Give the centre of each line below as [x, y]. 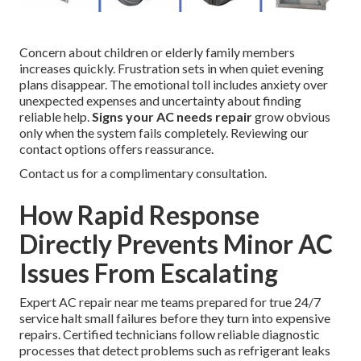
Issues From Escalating [149, 273]
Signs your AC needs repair [172, 117]
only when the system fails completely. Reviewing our [164, 133]
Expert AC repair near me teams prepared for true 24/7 [170, 302]
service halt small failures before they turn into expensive [175, 318]
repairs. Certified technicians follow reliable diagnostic [170, 334]
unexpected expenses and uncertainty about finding [160, 101]
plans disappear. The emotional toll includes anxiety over [174, 85]
